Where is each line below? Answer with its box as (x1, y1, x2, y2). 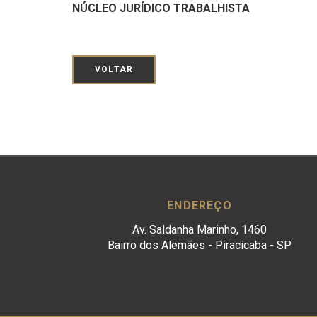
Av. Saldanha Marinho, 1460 (132, 223, 267, 236)
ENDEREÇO (167, 199, 232, 212)
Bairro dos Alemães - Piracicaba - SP (107, 238, 292, 252)
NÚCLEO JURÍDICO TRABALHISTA (72, 1, 250, 15)
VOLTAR (95, 64, 134, 74)
